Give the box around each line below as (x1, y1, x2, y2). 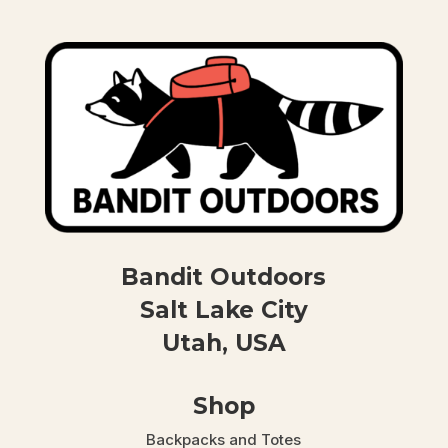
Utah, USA (161, 328, 286, 357)
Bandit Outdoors (121, 262, 327, 291)
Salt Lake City (139, 295, 308, 324)
